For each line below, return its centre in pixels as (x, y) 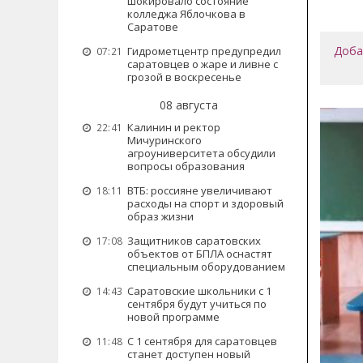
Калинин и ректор (174, 127)
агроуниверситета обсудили (201, 153)
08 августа (188, 105)
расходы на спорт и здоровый (205, 203)
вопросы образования (186, 166)
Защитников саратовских (194, 241)
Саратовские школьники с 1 (199, 291)
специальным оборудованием (206, 267)
